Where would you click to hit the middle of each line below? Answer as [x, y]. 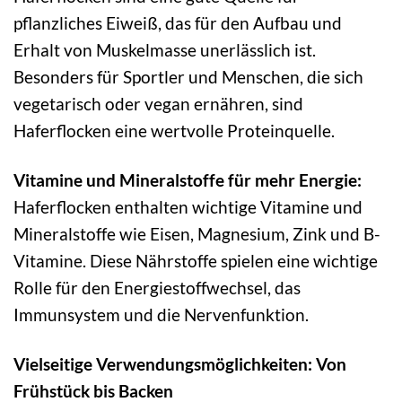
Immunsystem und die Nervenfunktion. [161, 315]
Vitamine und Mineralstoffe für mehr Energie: [188, 180]
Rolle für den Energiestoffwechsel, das [157, 288]
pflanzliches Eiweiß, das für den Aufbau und [178, 23]
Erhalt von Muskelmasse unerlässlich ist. [165, 50]
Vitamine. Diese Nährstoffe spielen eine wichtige [196, 261]
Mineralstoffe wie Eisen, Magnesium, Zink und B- [197, 234]
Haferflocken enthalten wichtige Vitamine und [188, 207]
